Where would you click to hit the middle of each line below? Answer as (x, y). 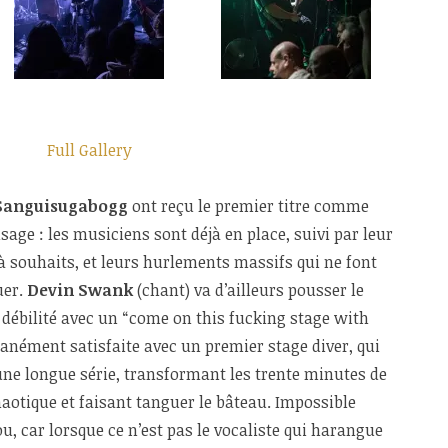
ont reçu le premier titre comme (248, 206)
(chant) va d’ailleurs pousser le (248, 290)
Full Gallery (89, 150)
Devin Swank (80, 290)
